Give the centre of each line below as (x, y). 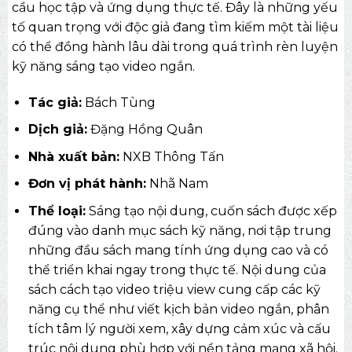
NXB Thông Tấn (171, 156)
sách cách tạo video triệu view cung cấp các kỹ (174, 289)
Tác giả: (55, 102)
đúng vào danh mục (93, 230)
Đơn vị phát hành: (87, 184)
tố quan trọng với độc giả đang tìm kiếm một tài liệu (175, 27)
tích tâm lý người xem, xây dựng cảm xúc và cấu (179, 328)
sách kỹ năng (200, 230)
